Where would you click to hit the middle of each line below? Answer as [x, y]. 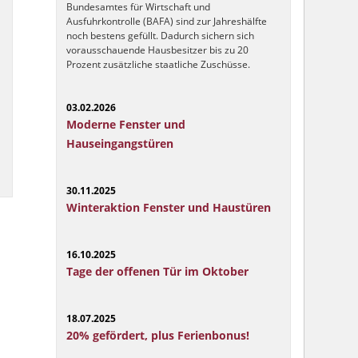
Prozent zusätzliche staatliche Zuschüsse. [158, 65]
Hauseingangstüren [119, 144]
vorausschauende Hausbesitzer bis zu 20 [157, 50]
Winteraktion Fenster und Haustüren [168, 208]
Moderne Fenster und [125, 125]
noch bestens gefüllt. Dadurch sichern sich [160, 36]
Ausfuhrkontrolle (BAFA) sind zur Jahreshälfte [166, 22]
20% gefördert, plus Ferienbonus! [157, 336]
